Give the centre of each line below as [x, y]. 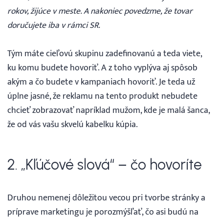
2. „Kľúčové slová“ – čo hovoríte [105, 165]
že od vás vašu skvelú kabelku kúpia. [73, 125]
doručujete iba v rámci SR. [54, 25]
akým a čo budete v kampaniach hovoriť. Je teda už [101, 82]
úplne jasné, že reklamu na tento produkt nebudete [102, 96]
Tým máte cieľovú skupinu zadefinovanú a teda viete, [105, 54]
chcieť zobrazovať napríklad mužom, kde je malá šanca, [109, 110]
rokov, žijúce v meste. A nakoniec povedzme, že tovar [100, 11]
